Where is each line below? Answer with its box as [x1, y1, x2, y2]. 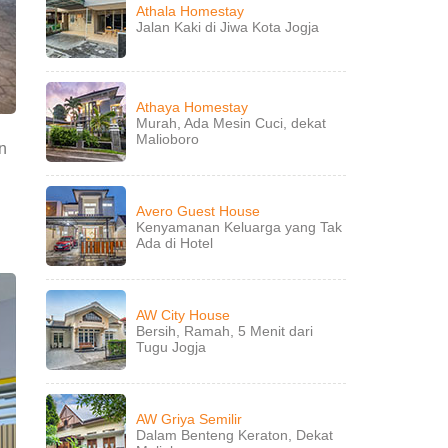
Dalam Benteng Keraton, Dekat [136, 427, 333, 443]
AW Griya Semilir [136, 411, 242, 427]
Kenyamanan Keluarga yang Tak [136, 219, 342, 235]
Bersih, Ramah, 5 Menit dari [136, 323, 313, 339]
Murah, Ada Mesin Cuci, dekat [136, 115, 326, 131]
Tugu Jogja [136, 339, 206, 355]
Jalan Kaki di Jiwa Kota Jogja [136, 19, 319, 35]
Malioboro [136, 131, 199, 147]
